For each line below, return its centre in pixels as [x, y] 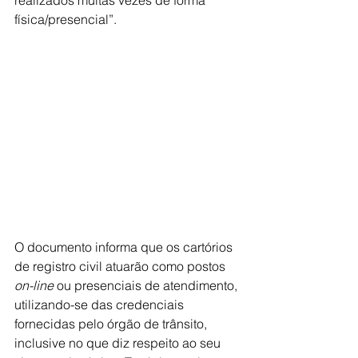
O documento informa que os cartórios [125, 247]
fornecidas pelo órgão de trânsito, [112, 324]
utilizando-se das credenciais [101, 304]
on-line [34, 285]
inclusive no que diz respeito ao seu [119, 343]
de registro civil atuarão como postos [121, 266]
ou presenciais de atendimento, [147, 285]
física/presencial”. [66, 19]
